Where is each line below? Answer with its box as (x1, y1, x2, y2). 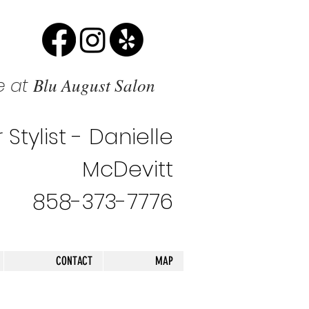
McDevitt (82, 154, 173, 184)
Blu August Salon (33, 73, 155, 97)
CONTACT (56, 254, 92, 268)
